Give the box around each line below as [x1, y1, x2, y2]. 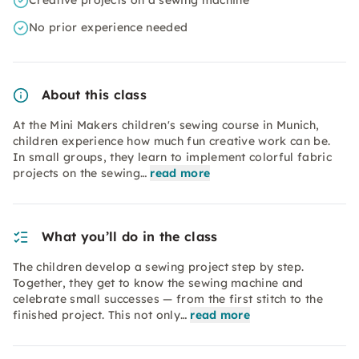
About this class [42, 87, 147, 103]
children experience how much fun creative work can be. [13, 134, 331, 148]
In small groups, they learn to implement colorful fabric [13, 150, 332, 164]
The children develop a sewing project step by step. [13, 260, 305, 274]
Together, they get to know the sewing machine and [13, 276, 304, 290]
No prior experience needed [29, 20, 188, 34]
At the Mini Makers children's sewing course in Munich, [13, 118, 320, 132]
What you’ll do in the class [42, 228, 218, 244]
